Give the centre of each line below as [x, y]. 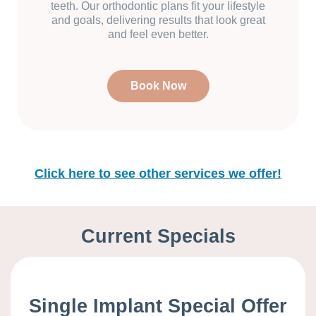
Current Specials [158, 237]
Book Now [158, 86]
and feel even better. [158, 35]
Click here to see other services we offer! [158, 174]
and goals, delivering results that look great [158, 20]
